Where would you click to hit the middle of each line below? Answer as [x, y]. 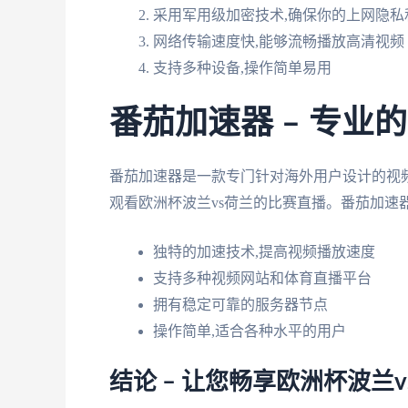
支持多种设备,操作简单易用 [242, 67]
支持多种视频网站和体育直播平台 [262, 279]
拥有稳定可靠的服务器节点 [240, 305]
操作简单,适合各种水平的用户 [250, 331]
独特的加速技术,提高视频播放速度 [264, 252]
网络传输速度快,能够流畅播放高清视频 [279, 41]
